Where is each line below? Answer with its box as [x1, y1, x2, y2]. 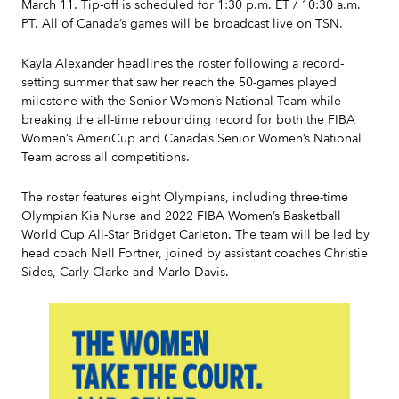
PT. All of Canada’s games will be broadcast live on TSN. [21, 15, 343, 32]
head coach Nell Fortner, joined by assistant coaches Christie [21, 245, 368, 262]
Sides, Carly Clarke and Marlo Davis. [21, 264, 229, 281]
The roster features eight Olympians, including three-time [21, 189, 348, 206]
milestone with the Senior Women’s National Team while [21, 93, 341, 110]
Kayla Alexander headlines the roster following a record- [21, 55, 344, 72]
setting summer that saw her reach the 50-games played [21, 74, 337, 91]
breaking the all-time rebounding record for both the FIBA [21, 111, 355, 128]
